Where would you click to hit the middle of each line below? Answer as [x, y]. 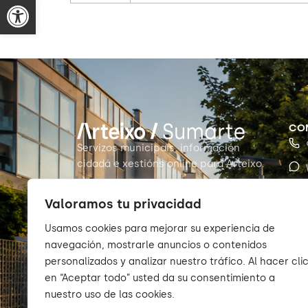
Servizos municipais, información [158, 148]
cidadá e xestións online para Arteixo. [171, 164]
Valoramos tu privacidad [123, 204]
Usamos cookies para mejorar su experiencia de [160, 229]
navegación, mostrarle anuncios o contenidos [156, 245]
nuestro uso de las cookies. [110, 295]
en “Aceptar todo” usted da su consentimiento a [160, 278]
